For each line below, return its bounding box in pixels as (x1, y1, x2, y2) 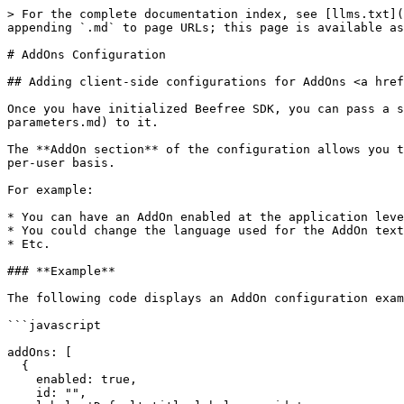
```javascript (7, 318, 101, 332)
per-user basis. (7, 156, 115, 170)
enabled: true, (7, 372, 36, 386)
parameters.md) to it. (7, 115, 159, 129)
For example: (7, 183, 94, 197)
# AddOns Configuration (7, 48, 166, 61)
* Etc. (7, 237, 50, 251)
